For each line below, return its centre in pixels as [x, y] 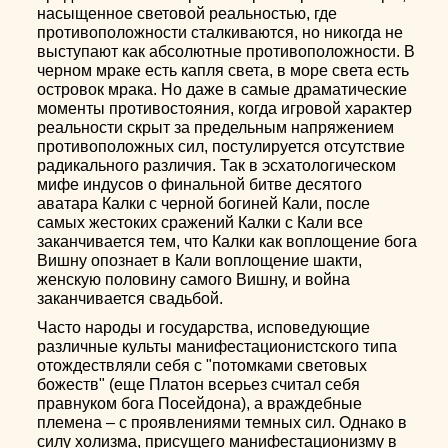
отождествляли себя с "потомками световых [202, 365]
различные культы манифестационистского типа [217, 346]
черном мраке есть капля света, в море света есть [223, 70]
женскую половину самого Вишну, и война [194, 279]
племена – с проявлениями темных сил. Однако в [222, 422]
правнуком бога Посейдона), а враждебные [200, 403]
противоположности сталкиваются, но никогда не [220, 32]
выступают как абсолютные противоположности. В [226, 51]
